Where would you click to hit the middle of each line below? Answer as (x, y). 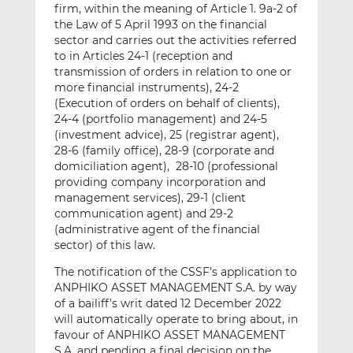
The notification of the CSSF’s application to (175, 272)
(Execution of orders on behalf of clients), (167, 104)
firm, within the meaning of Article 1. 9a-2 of (175, 9)
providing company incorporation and (160, 182)
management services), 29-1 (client (150, 198)
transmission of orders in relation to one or (173, 72)
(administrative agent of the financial (157, 230)
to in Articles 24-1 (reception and (143, 56)
